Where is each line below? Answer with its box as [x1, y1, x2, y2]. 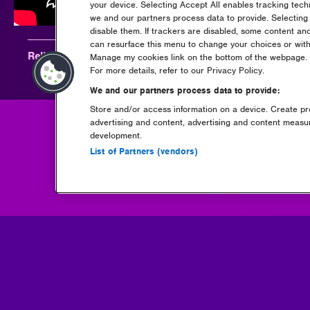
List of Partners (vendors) [90, 145, 199, 157]
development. [90, 129, 142, 141]
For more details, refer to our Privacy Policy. [90, 64, 264, 76]
